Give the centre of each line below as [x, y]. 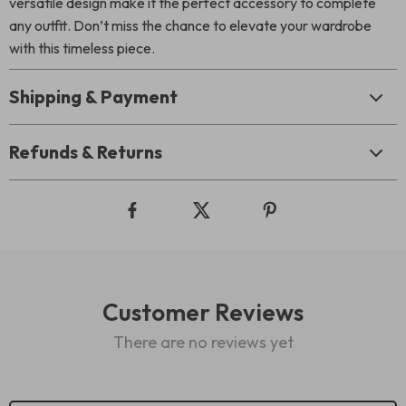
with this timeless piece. [82, 48]
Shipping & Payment [93, 97]
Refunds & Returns [86, 152]
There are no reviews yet [203, 342]
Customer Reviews [203, 312]
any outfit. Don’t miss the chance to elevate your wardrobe [190, 25]
